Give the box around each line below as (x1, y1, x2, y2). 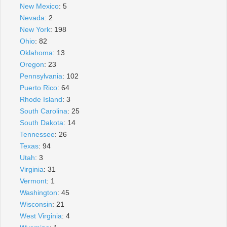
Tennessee (20, 130, 55, 138)
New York (20, 25, 50, 33)
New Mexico (20, 2, 59, 10)
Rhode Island (20, 95, 62, 103)
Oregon (20, 60, 44, 68)
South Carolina (20, 106, 67, 115)
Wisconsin (20, 200, 52, 208)
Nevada (20, 13, 45, 22)
